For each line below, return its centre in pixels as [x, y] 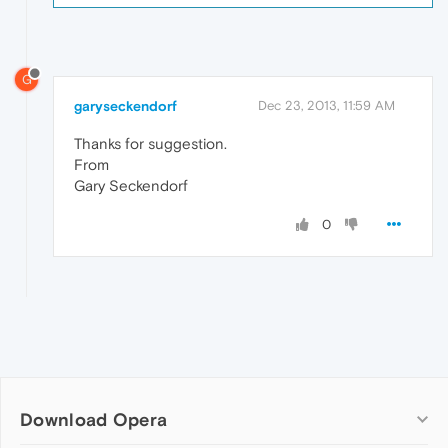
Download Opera [94, 420]
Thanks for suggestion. [150, 144]
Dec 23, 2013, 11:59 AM [326, 106]
